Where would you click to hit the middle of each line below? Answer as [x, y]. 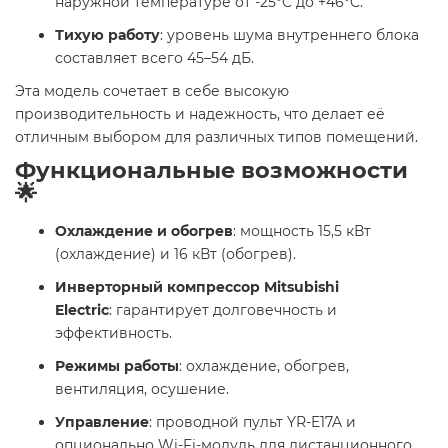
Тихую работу [107, 35]
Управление [102, 422]
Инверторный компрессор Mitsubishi [197, 287]
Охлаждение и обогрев [144, 231]
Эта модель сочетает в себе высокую [152, 91]
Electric [82, 310]
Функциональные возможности [211, 170]
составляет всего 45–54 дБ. [154, 58]
